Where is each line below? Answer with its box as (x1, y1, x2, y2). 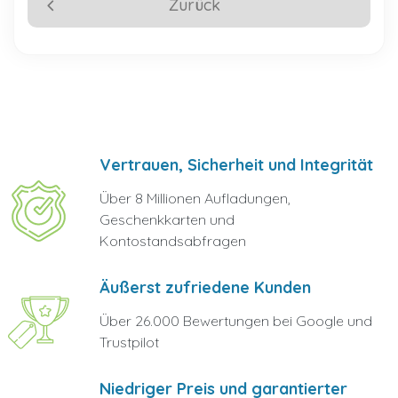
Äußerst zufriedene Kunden (99, 277, 312, 298)
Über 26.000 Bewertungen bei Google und (99, 312, 373, 330)
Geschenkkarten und (99, 211, 235, 228)
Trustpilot (99, 333, 160, 351)
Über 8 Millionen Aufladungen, (99, 189, 291, 207)
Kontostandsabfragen (99, 232, 247, 250)
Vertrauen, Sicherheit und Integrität (99, 155, 374, 175)
